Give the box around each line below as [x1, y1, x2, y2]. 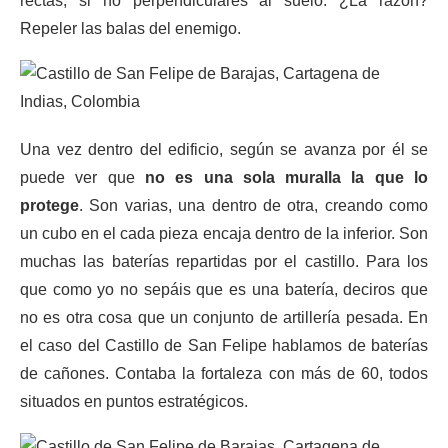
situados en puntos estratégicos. [20, 393, 248, 410]
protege [20, 197, 79, 214]
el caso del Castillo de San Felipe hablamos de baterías [20, 337, 428, 354]
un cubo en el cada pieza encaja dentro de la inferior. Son [20, 225, 428, 242]
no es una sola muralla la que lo [144, 169, 429, 186]
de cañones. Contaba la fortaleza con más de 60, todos [20, 365, 428, 382]
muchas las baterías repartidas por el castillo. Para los [20, 253, 428, 270]
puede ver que [20, 169, 145, 186]
